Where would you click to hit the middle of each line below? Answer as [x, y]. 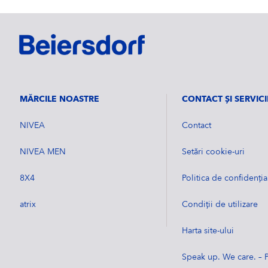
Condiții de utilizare [220, 205]
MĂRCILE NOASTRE [59, 99]
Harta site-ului [208, 231]
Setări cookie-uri [214, 152]
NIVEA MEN [42, 152]
